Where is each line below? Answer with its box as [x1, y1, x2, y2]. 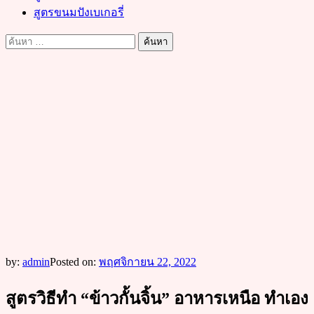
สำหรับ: [5, 52, 42, 64]
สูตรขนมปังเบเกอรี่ [34, 6, 124, 18]
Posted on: [50, 256, 99, 268]
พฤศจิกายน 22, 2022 [99, 256, 196, 268]
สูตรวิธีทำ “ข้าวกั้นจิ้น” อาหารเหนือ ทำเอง [6, 289, 308, 308]
